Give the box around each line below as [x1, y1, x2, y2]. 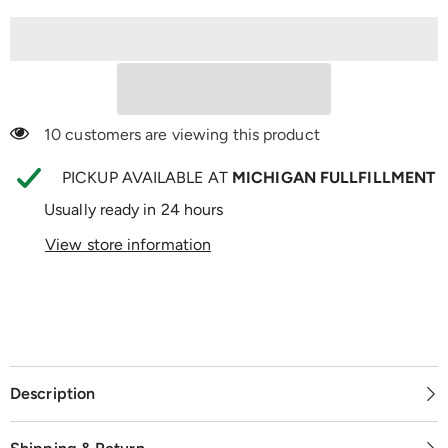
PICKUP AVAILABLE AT [62, 167, 232, 187]
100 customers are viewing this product [44, 124, 330, 144]
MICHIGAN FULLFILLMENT [232, 167, 436, 187]
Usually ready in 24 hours [44, 199, 224, 219]
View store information [45, 234, 212, 254]
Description [10, 384, 96, 403]
